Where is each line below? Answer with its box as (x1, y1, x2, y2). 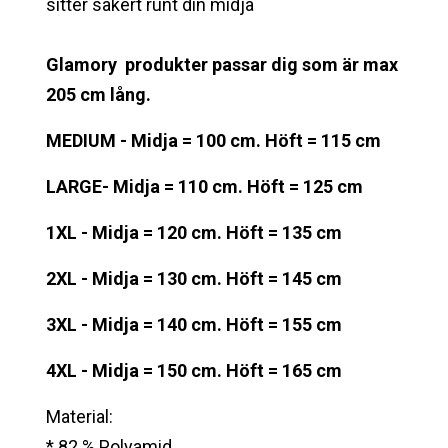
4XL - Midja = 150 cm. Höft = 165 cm (46, 359, 342, 381)
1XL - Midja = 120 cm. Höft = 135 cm (46, 221, 342, 243)
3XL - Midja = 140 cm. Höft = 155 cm (46, 313, 342, 335)
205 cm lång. (46, 83, 151, 105)
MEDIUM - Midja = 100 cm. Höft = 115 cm (46, 129, 381, 151)
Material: (46, 405, 113, 427)
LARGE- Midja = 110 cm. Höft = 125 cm (46, 175, 363, 197)
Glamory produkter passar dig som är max (46, 53, 398, 75)
